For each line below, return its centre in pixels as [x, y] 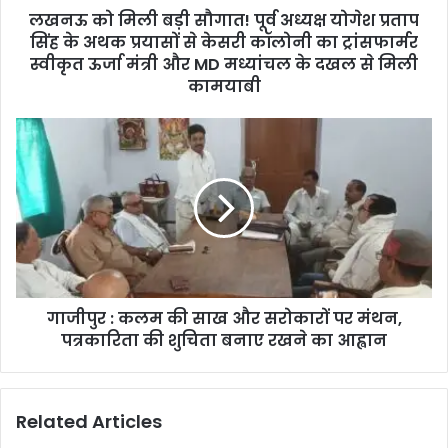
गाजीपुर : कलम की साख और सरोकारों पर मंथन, [224, 318]
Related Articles [89, 421]
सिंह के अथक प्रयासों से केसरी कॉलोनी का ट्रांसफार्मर [224, 42]
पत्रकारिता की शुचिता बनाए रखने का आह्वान [224, 340]
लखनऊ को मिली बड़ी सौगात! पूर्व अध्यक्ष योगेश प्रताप [224, 20]
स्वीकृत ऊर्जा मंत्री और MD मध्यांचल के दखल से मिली [224, 64]
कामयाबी [224, 86]
